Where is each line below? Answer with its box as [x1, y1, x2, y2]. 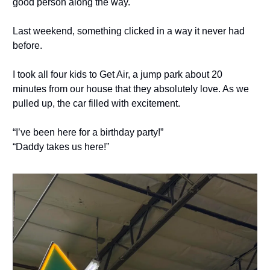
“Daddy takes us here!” [13, 142, 109, 152]
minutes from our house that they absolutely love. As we [13, 84, 249, 95]
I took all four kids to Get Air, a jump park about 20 [13, 69, 222, 80]
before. [13, 40, 42, 51]
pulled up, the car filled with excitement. [13, 98, 180, 109]
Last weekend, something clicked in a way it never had [13, 26, 245, 37]
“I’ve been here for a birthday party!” [13, 127, 163, 138]
